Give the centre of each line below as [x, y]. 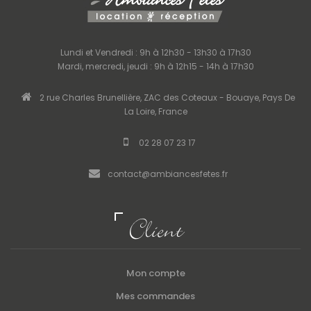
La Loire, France [155, 112]
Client [155, 230]
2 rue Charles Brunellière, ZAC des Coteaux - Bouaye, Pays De [167, 98]
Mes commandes [155, 296]
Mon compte [155, 274]
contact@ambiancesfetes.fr [167, 174]
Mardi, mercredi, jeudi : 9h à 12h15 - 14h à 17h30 [155, 67]
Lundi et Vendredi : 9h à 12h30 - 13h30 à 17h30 [155, 53]
